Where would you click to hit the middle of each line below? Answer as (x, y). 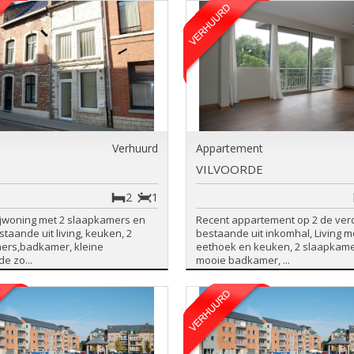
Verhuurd (136, 148)
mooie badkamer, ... (243, 260)
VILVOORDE (229, 169)
